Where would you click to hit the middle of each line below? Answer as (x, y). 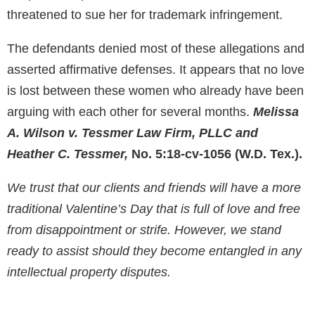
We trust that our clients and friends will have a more (154, 188)
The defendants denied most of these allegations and (156, 49)
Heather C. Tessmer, (67, 154)
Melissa (276, 112)
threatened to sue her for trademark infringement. (145, 15)
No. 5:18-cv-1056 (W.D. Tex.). (215, 154)
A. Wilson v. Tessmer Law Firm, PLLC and (133, 133)
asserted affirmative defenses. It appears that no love (156, 70)
